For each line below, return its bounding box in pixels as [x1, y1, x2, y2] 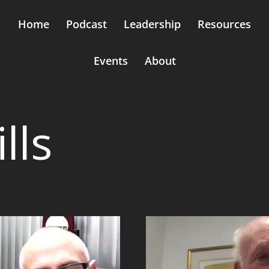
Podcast [66, 17, 107, 31]
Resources [198, 17, 251, 31]
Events [93, 53, 128, 68]
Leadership [124, 17, 181, 31]
